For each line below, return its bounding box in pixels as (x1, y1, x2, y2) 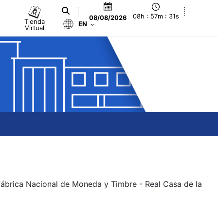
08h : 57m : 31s (132, 13, 179, 20)
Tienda (24, 17, 45, 25)
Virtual (25, 23, 45, 32)
